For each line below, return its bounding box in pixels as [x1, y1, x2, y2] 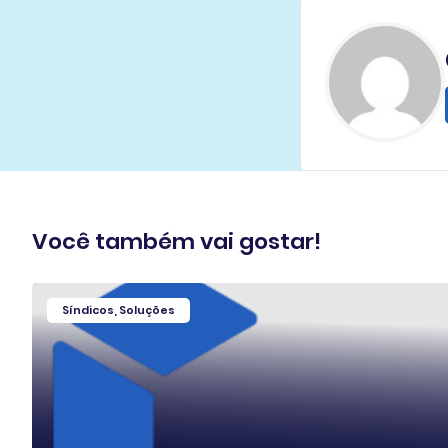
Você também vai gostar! [32, 225, 321, 257]
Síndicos [62, 301, 114, 318]
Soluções [119, 301, 175, 318]
